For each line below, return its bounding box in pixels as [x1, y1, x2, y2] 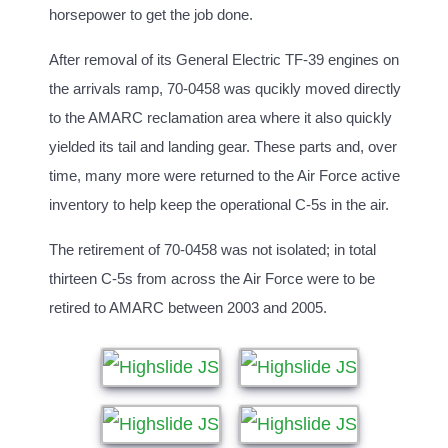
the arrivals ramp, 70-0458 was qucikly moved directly [49, 81, 401, 97]
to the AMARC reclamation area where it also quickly [49, 110, 392, 126]
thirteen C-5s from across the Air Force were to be [49, 271, 375, 287]
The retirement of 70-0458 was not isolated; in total [49, 242, 376, 258]
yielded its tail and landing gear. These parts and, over [49, 139, 397, 155]
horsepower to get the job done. [49, 7, 253, 23]
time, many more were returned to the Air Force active [49, 168, 400, 184]
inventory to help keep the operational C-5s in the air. [49, 197, 389, 213]
